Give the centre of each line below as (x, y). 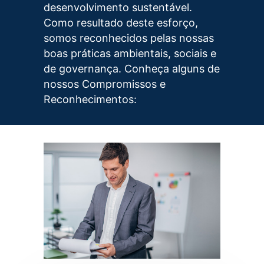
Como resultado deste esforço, (121, 22)
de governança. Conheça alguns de (132, 68)
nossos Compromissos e (105, 84)
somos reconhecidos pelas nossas (129, 38)
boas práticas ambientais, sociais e (130, 53)
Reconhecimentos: (90, 99)
